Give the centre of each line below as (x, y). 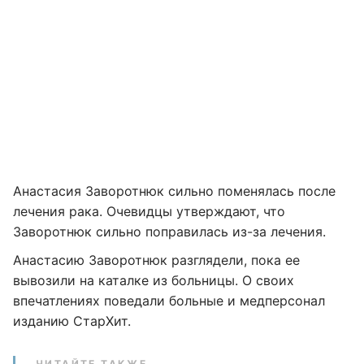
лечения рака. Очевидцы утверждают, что (149, 211)
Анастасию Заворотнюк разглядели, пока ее (156, 260)
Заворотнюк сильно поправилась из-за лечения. (169, 232)
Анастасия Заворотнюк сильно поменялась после (174, 191)
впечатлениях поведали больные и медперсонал (169, 301)
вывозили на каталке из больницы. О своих (154, 280)
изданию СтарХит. (72, 321)
